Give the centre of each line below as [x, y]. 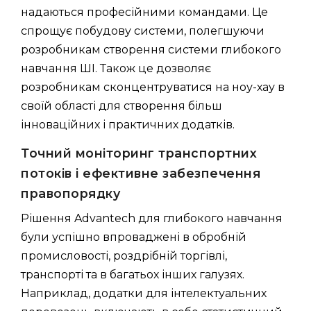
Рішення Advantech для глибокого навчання [152, 218]
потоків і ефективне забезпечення [141, 173]
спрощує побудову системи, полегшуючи [143, 31]
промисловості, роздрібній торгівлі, [124, 255]
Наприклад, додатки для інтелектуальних [144, 293]
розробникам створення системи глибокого [151, 49]
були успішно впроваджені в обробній [134, 237]
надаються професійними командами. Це [144, 12]
